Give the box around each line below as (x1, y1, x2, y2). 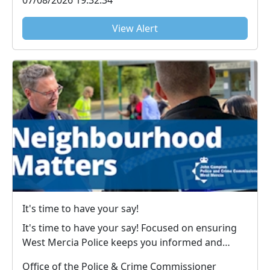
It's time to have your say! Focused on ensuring (22, 221, 141, 234)
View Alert (112, 22, 158, 36)
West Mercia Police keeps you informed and (22, 235, 222, 249)
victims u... (22, 250, 70, 263)
